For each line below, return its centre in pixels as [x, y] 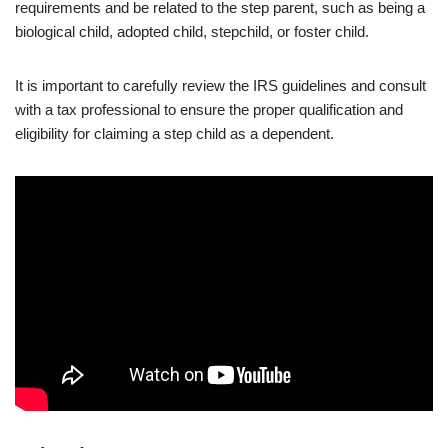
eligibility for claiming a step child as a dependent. [174, 134]
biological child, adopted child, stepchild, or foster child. [192, 32]
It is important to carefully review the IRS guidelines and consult [220, 86]
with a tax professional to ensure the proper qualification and [209, 110]
